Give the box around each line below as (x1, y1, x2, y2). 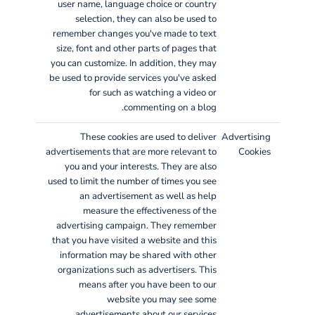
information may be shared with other (59, 248, 217, 262)
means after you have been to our (78, 278, 217, 291)
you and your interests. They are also (64, 160, 217, 173)
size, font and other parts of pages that (56, 41, 217, 55)
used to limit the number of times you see (47, 174, 217, 188)
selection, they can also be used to (75, 12, 217, 25)
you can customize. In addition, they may (50, 56, 217, 70)
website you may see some (106, 292, 217, 306)
